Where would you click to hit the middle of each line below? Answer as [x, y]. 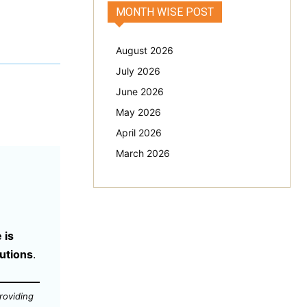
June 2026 [140, 91]
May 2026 [138, 112]
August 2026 [145, 50]
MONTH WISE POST [165, 12]
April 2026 [139, 132]
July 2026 [138, 71]
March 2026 [143, 153]
